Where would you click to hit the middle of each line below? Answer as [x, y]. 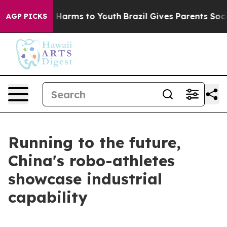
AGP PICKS [27, 16]
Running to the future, [94, 142]
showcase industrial [85, 179]
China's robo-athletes [91, 161]
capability [48, 197]
